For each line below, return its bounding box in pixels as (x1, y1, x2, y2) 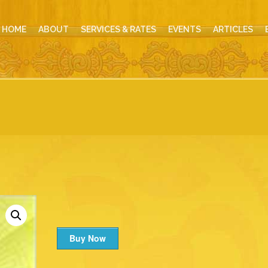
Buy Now (69, 232, 106, 244)
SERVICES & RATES (81, 25, 156, 34)
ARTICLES (213, 25, 253, 34)
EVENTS (168, 25, 201, 34)
